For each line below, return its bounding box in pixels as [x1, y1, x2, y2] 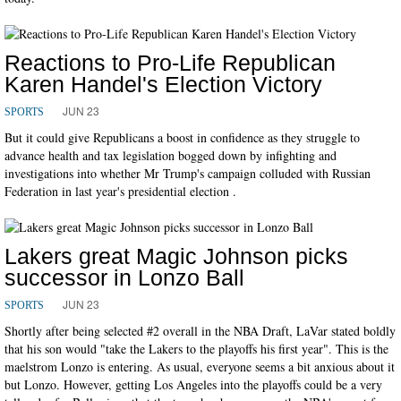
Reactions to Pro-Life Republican [4, 49, 336, 75]
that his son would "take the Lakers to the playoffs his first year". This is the [4, 339, 388, 357]
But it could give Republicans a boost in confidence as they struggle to [4, 128, 360, 146]
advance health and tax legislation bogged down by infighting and [4, 146, 337, 164]
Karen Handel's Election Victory [4, 71, 322, 97]
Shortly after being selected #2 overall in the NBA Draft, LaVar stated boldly [4, 321, 396, 339]
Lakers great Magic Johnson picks [4, 243, 348, 269]
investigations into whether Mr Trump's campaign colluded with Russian [4, 164, 371, 182]
